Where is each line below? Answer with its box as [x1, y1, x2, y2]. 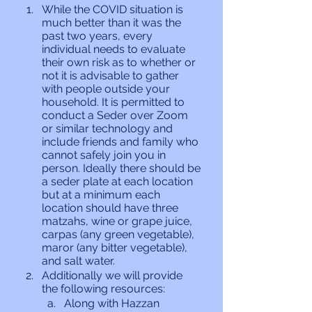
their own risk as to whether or [42, 56, 198, 69]
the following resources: [42, 282, 165, 295]
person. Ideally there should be [42, 162, 203, 175]
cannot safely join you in [42, 148, 169, 162]
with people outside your [42, 82, 173, 95]
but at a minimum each [42, 188, 163, 201]
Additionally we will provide [42, 269, 185, 282]
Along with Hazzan [64, 297, 162, 310]
